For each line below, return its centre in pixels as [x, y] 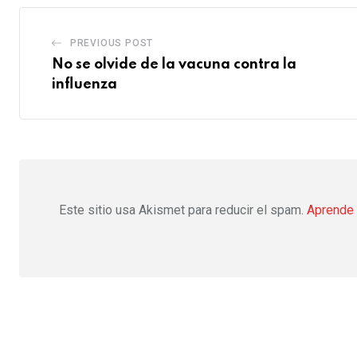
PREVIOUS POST [112, 43]
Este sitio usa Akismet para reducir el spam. [183, 210]
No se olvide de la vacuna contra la [174, 65]
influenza [84, 84]
